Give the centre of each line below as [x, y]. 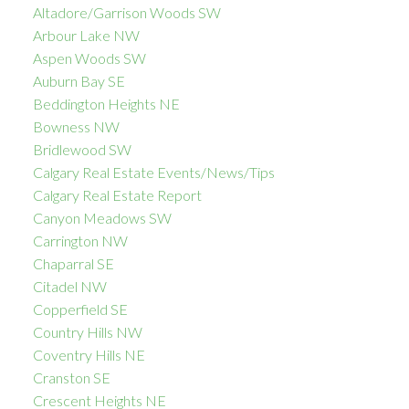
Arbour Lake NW [86, 35]
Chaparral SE [73, 263]
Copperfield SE [80, 309]
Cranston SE [71, 377]
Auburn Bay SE [79, 80]
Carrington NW [80, 240]
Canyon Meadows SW [102, 217]
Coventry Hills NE [89, 354]
